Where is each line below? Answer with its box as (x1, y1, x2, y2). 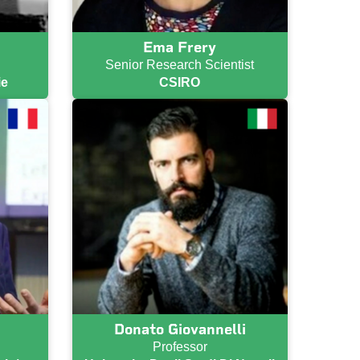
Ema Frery (143, 38, 217, 56)
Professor (152, 340, 207, 354)
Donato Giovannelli (113, 321, 246, 339)
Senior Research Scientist (105, 57, 255, 72)
